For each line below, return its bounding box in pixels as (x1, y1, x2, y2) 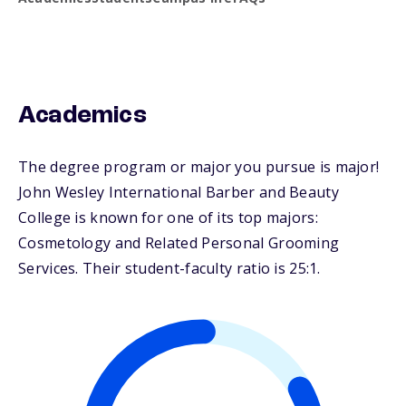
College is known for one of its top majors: (18, 208, 318, 228)
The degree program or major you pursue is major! (18, 157, 380, 178)
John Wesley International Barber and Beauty (18, 182, 339, 203)
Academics (18, 103, 147, 130)
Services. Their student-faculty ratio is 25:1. (18, 258, 321, 279)
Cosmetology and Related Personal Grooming (18, 233, 340, 254)
